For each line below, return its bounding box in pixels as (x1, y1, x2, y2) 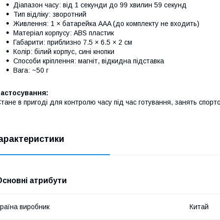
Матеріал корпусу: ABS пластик (13, 28, 114, 37)
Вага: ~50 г (13, 66, 49, 74)
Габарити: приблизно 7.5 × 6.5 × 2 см (13, 38, 132, 46)
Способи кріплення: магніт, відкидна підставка (13, 56, 164, 65)
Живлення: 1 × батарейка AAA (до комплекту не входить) (13, 19, 199, 27)
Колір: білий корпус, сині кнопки (13, 47, 114, 55)
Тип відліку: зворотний (13, 10, 86, 18)
